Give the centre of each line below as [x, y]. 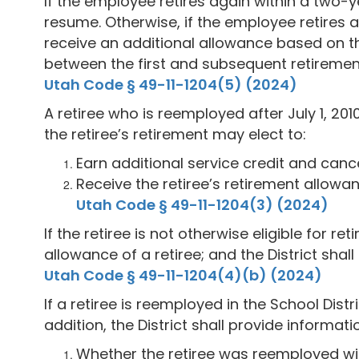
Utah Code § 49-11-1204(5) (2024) [171, 84]
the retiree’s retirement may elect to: [175, 134]
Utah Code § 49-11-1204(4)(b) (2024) [183, 275]
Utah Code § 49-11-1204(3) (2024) [202, 204]
